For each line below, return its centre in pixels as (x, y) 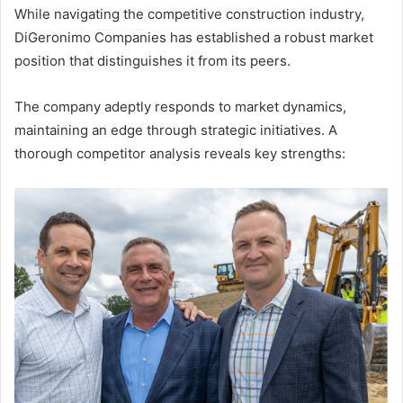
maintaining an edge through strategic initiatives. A (176, 130)
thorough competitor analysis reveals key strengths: (180, 153)
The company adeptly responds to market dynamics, (180, 106)
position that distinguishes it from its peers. (152, 60)
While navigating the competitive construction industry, (189, 13)
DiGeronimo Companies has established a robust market (194, 37)
